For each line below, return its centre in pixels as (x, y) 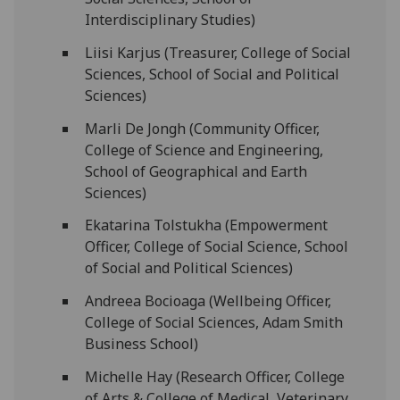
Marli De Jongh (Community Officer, (202, 128)
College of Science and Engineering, (204, 150)
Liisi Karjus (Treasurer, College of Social (217, 52)
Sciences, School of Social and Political (212, 74)
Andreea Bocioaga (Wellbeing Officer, (208, 301)
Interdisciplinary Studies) (170, 20)
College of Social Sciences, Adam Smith (213, 323)
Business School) (143, 344)
